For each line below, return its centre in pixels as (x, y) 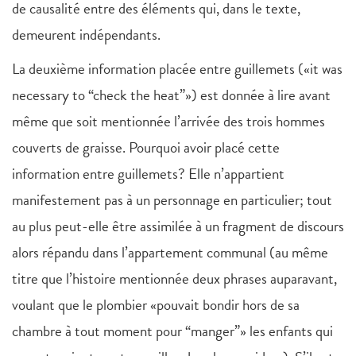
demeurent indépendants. (86, 35)
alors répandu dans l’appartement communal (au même (170, 253)
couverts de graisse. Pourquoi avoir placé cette (146, 148)
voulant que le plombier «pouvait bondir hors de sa (156, 305)
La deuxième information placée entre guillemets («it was (177, 69)
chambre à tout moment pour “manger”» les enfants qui (172, 331)
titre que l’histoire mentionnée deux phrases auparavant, (174, 279)
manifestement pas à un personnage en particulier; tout (172, 200)
